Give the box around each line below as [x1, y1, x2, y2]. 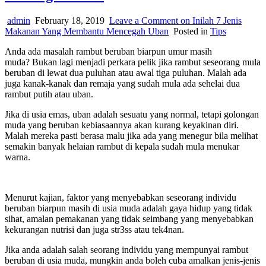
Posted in [173, 26, 210, 36]
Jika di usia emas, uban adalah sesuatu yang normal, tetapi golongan [5, 109, 259, 119]
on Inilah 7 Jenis [178, 15, 242, 26]
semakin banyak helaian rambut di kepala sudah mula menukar [5, 141, 239, 151]
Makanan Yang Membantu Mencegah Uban [5, 26, 169, 36]
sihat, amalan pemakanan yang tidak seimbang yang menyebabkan [5, 213, 254, 224]
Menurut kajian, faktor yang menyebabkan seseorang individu [5, 192, 236, 202]
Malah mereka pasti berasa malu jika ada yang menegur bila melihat [5, 130, 258, 141]
